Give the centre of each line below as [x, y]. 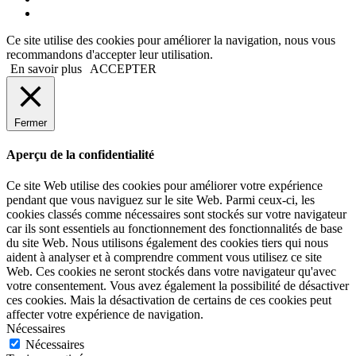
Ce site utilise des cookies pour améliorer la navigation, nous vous [171, 40]
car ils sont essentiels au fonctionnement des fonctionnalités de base [174, 229]
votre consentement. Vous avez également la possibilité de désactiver [178, 286]
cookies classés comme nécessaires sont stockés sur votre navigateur [176, 215]
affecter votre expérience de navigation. [105, 315]
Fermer [31, 122]
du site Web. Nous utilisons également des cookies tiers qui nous [167, 243]
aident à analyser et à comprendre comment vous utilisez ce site [164, 257]
